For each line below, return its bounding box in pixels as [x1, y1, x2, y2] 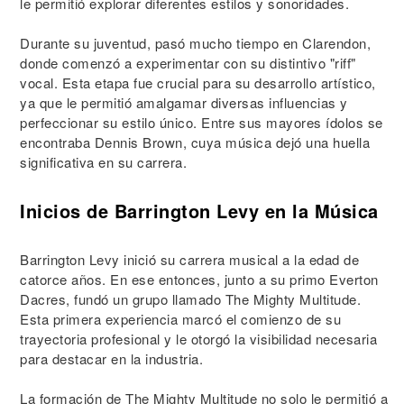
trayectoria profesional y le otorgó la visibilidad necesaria [20, 329, 377, 348]
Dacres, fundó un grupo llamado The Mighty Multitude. [20, 289, 361, 308]
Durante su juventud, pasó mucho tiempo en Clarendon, [20, 33, 371, 52]
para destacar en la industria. [20, 349, 203, 368]
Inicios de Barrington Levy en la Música [20, 197, 379, 224]
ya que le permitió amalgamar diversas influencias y [20, 93, 348, 112]
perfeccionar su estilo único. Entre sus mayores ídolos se [20, 113, 383, 132]
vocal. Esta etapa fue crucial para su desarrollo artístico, [20, 73, 376, 92]
